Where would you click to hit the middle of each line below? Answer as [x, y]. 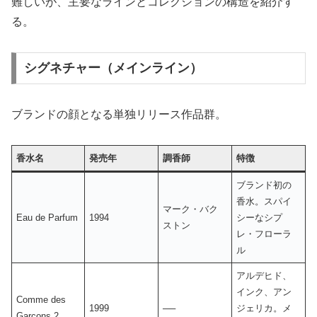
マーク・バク [191, 209]
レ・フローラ [264, 234]
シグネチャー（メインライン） [113, 68]
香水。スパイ [264, 202]
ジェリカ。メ [264, 309]
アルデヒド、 [264, 276]
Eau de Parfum [47, 218]
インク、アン [264, 292]
